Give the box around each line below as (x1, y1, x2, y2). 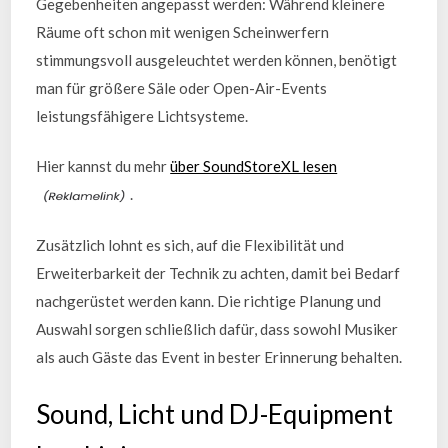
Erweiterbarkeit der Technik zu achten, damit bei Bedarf (36, 263, 401, 282)
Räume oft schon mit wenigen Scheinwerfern (36, 22, 330, 41)
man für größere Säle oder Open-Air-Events (36, 78, 328, 97)
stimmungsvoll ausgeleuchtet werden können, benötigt (36, 50, 398, 69)
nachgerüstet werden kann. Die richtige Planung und (36, 291, 382, 310)
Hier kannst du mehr (36, 157, 171, 175)
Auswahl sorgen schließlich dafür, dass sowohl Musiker (36, 319, 399, 338)
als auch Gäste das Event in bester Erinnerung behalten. (36, 347, 403, 366)
